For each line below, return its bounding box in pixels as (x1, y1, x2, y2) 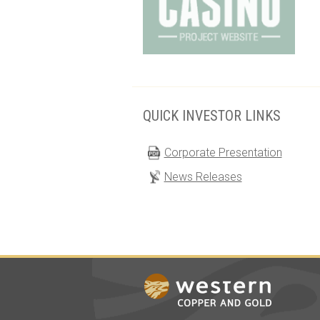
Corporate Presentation (164, 146, 282, 160)
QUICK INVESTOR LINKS (142, 107, 281, 125)
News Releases (164, 170, 242, 184)
